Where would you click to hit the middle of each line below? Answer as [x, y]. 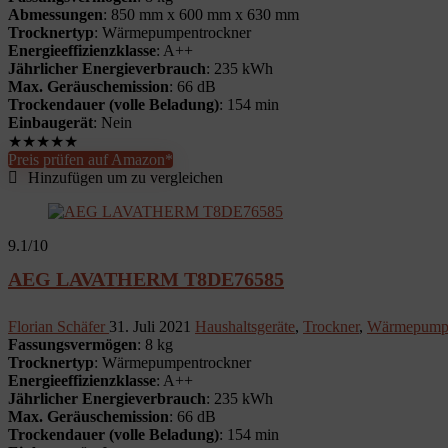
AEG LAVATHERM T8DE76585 [146, 279]
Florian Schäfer [58, 326]
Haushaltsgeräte [245, 326]
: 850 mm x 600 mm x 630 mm [201, 14]
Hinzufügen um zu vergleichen [125, 177]
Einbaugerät [50, 122]
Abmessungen [55, 14]
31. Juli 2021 [152, 326]
